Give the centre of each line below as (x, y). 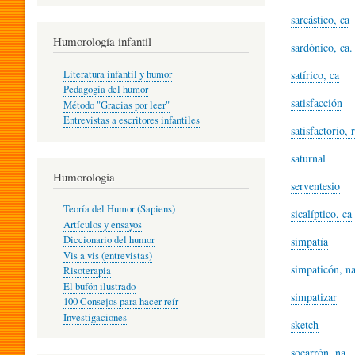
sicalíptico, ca (321, 214)
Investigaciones (95, 317)
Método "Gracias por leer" (116, 105)
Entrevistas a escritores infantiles (131, 120)
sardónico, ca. (322, 47)
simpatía (309, 241)
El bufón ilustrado (99, 286)
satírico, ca (315, 75)
